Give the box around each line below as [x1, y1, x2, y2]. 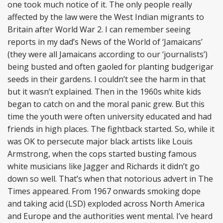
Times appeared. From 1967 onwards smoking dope [7, 186, 201, 197]
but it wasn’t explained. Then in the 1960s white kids [7, 86, 201, 97]
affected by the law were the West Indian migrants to [7, 11, 204, 22]
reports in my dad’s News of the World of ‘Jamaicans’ [7, 36, 203, 47]
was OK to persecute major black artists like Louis [7, 136, 193, 147]
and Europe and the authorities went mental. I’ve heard [7, 211, 213, 222]
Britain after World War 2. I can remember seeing [7, 24, 191, 35]
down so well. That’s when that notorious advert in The [7, 173, 213, 184]
